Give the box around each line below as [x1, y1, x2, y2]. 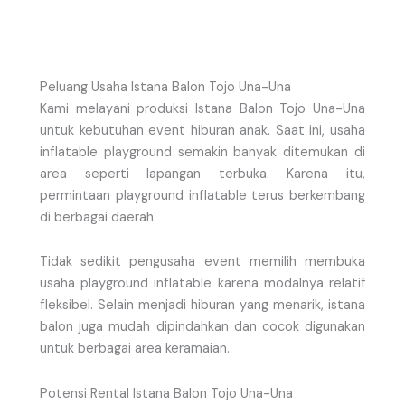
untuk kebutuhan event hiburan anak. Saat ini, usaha [40, 121, 365, 139]
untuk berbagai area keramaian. [40, 340, 230, 358]
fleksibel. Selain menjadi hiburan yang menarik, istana [40, 297, 365, 315]
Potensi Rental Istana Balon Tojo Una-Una [40, 384, 293, 402]
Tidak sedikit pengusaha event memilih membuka [40, 253, 365, 271]
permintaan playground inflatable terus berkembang [40, 186, 365, 204]
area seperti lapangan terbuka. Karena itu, [40, 165, 365, 183]
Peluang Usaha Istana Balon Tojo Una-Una [40, 78, 291, 96]
